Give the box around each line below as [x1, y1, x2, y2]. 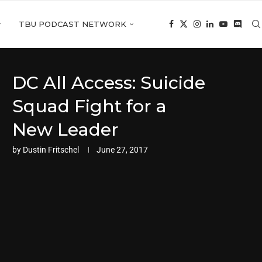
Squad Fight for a [12, 95, 167, 117]
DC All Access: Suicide [12, 72, 205, 94]
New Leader [12, 119, 119, 140]
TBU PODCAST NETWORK [19, 19, 126, 29]
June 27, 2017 [96, 145, 148, 154]
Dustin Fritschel [23, 145, 79, 154]
